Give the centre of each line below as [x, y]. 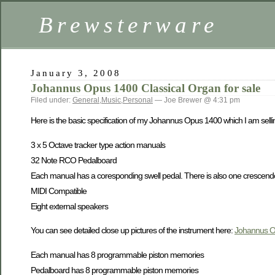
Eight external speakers [69, 206]
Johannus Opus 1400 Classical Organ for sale [145, 88]
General [86, 100]
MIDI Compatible [59, 191]
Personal [138, 100]
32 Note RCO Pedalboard [74, 160]
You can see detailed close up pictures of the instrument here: [133, 230]
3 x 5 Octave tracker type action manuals [98, 145]
